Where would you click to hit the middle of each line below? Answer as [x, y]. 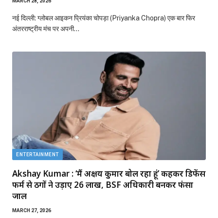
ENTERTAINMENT [37, 155]
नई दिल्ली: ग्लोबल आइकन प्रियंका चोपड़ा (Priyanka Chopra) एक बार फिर [104, 18]
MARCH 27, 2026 [32, 211]
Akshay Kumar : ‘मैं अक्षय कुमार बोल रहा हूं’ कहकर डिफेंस [109, 174]
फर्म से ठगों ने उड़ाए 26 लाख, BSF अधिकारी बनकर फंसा [103, 185]
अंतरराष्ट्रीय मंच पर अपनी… [46, 28]
